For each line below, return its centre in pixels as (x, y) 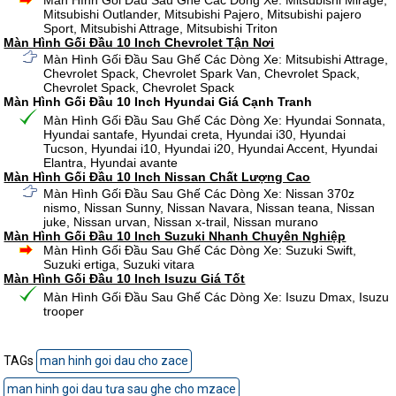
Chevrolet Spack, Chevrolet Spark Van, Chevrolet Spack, (202, 74)
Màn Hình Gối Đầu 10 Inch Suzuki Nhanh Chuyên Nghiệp (175, 236)
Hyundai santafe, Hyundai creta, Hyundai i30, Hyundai (195, 135)
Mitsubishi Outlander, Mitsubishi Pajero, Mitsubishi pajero (203, 15)
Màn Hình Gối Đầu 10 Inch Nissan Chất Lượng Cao (157, 177)
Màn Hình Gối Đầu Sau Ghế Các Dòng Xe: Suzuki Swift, (200, 251)
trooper (64, 312)
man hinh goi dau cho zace (114, 361)
